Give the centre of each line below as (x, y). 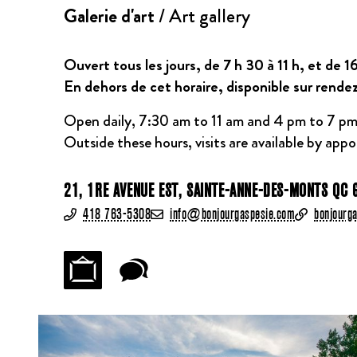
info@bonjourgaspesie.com (232, 214)
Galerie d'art (109, 16)
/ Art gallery (202, 16)
